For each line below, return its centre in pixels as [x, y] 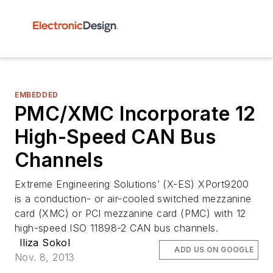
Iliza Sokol [45, 243]
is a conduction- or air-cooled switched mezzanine [133, 199]
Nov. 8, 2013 [45, 257]
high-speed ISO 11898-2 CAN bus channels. [116, 228]
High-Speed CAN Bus [115, 137]
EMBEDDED [37, 95]
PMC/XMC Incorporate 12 [135, 114]
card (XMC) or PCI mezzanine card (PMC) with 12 [130, 213]
